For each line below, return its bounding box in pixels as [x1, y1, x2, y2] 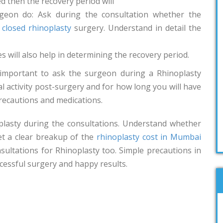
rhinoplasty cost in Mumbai [96, 131, 202, 142]
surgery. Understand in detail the [71, 22, 201, 33]
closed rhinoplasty [2, 22, 71, 33]
